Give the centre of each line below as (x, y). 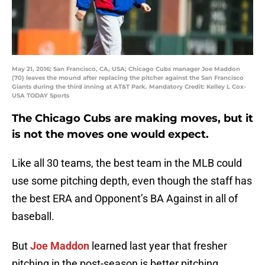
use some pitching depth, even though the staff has (132, 181)
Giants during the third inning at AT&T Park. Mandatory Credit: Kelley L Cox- (129, 87)
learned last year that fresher (158, 246)
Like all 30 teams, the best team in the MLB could (127, 163)
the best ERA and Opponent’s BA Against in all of (125, 199)
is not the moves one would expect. (110, 135)
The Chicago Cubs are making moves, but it (132, 119)
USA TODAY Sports (41, 96)
